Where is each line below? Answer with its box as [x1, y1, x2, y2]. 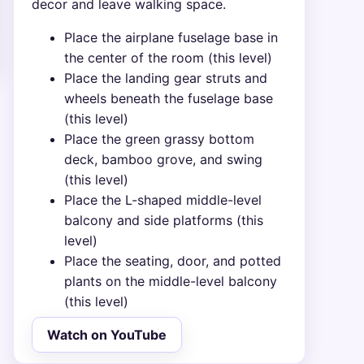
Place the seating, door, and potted [64, 252, 282, 269]
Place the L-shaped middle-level [64, 191, 262, 208]
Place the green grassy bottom [64, 130, 255, 147]
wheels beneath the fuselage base [64, 89, 274, 106]
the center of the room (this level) [64, 49, 273, 66]
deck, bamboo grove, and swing [64, 150, 263, 167]
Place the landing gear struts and [64, 69, 268, 86]
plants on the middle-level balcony [64, 272, 278, 289]
